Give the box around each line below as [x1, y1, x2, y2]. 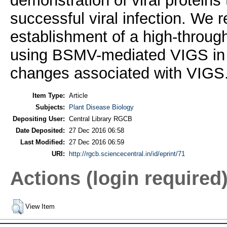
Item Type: [32, 91, 65, 99]
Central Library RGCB [68, 115, 132, 123]
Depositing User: [12, 115, 65, 123]
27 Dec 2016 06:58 [68, 126, 124, 134]
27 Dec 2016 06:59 [68, 138, 124, 146]
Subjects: [35, 103, 65, 111]
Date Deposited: [15, 126, 65, 134]
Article [68, 91, 88, 99]
